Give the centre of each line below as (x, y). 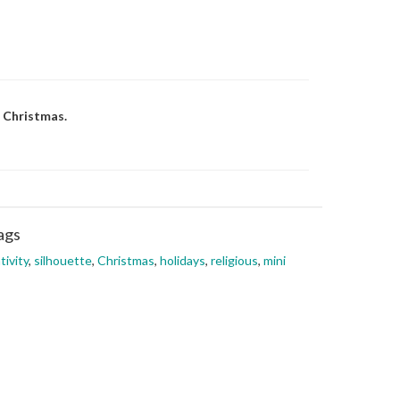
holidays (183, 260)
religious (234, 260)
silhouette (63, 260)
